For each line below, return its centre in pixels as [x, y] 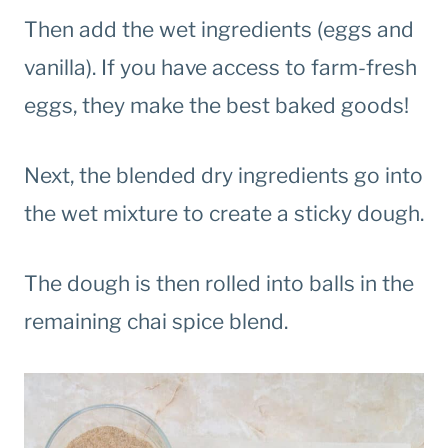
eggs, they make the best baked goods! [216, 106]
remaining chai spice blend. [156, 322]
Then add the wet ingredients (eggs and [219, 30]
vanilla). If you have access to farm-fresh [220, 68]
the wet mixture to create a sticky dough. [224, 214]
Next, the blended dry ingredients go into [223, 176]
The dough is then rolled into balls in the [219, 284]
